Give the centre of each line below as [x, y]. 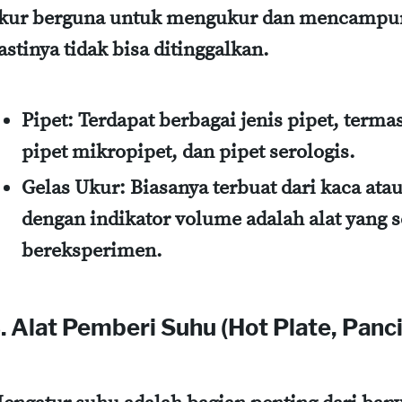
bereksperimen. [92, 251]
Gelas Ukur [70, 188]
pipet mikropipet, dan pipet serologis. [188, 152]
